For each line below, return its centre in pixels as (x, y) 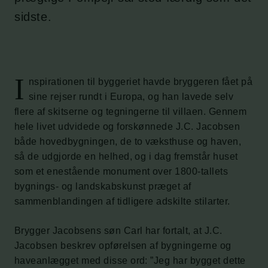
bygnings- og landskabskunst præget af (103, 186)
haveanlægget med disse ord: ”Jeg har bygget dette (130, 261)
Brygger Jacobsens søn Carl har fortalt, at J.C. (118, 231)
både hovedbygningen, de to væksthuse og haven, (128, 141)
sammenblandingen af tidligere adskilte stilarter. (122, 201)
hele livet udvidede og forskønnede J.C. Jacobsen (127, 127)
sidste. (33, 17)
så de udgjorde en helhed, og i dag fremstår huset (126, 156)
